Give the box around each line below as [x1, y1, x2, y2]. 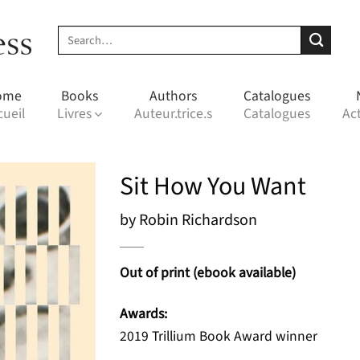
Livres [57, 103, 92, 124]
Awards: [120, 303, 167, 324]
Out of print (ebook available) [120, 262, 296, 283]
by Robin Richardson [120, 208, 257, 231]
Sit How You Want [120, 167, 306, 205]
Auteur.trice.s [133, 103, 212, 124]
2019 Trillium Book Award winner [120, 325, 317, 346]
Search [57, 25, 88, 41]
